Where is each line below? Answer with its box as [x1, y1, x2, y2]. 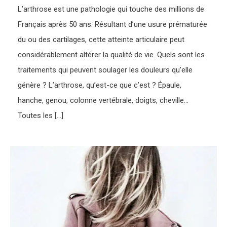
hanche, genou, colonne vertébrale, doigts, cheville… [18, 95, 189, 105]
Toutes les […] [18, 110, 64, 120]
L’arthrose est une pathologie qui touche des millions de [18, 4, 205, 14]
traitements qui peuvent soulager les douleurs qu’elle [18, 65, 193, 74]
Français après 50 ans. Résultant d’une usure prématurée [18, 19, 208, 29]
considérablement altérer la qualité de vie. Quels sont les [18, 50, 205, 59]
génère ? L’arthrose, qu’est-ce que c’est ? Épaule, [18, 80, 182, 90]
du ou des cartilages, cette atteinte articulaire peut [18, 34, 185, 44]
